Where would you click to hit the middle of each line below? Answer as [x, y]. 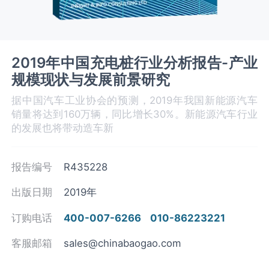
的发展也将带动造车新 [63, 128]
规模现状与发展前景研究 [91, 79]
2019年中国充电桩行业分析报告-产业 [134, 62]
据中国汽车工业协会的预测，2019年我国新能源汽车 [134, 101]
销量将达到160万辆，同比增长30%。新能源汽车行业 [134, 114]
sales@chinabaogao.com [123, 243]
